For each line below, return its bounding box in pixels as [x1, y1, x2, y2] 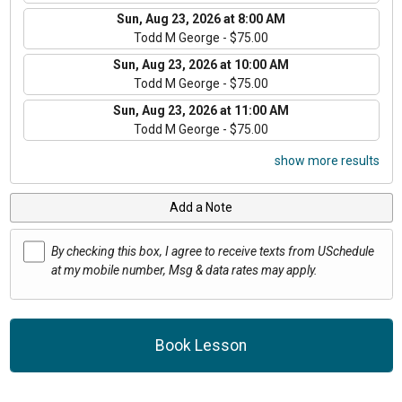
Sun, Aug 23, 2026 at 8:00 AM [117, 11, 285, 26]
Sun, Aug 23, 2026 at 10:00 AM [113, 57, 289, 72]
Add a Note [170, 199, 232, 214]
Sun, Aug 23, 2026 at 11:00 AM [113, 102, 289, 118]
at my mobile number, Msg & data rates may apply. [51, 263, 318, 278]
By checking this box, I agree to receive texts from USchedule [51, 244, 374, 259]
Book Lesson [155, 336, 247, 355]
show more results [274, 153, 380, 168]
